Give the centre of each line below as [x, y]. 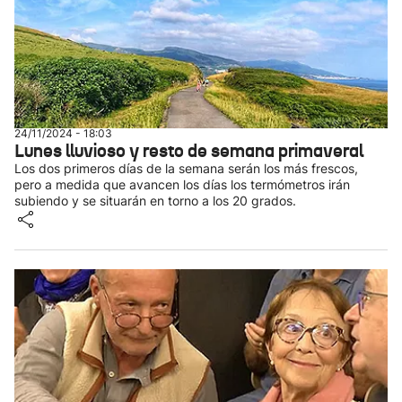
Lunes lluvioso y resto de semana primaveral [189, 151]
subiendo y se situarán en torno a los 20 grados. [155, 201]
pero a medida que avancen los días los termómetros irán [182, 184]
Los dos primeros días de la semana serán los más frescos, [186, 168]
